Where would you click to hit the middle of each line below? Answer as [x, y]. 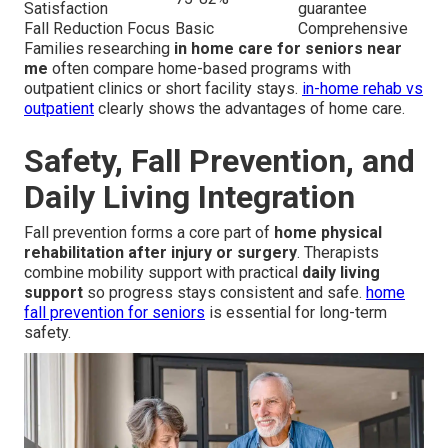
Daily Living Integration [189, 196]
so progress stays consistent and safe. [224, 292]
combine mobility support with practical [163, 272]
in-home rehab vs [362, 88]
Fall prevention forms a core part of [149, 232]
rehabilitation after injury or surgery [160, 252]
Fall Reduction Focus [97, 28]
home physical [328, 232]
